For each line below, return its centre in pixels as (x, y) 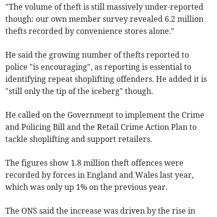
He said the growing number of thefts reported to (97, 55)
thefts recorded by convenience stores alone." (90, 31)
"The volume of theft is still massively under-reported (105, 7)
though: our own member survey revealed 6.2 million (105, 19)
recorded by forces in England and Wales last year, (100, 175)
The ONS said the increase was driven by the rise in (101, 211)
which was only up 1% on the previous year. (87, 187)
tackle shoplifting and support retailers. (79, 139)
